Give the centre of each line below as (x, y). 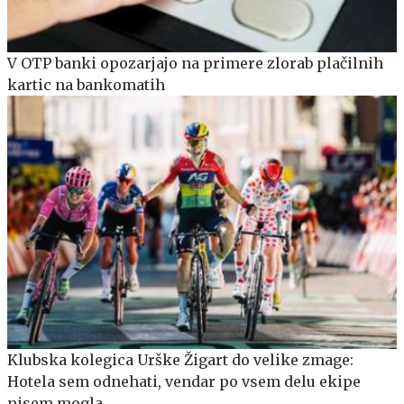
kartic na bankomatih (86, 85)
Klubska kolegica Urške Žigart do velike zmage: (180, 360)
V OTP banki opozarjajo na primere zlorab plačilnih (195, 64)
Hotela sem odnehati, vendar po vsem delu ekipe (184, 382)
